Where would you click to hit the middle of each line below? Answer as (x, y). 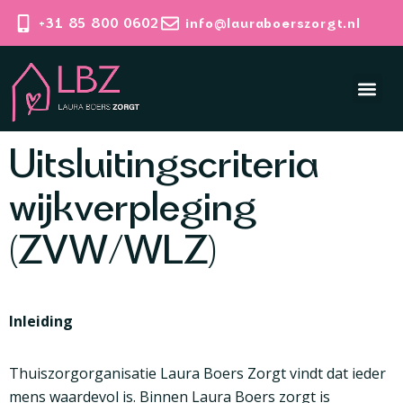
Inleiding (41, 322)
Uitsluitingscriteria (164, 162)
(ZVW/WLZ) (113, 249)
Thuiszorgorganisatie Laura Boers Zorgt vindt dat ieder (197, 374)
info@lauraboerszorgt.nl (273, 22)
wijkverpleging (133, 206)
